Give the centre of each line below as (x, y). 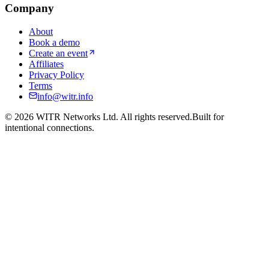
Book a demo (54, 43)
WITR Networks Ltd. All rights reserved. (113, 117)
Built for (208, 117)
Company (29, 8)
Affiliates (46, 64)
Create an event (58, 53)
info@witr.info (65, 97)
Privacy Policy (56, 75)
